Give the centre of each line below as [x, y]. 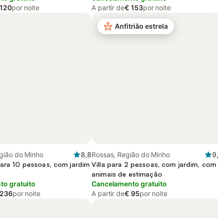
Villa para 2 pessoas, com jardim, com [154, 164]
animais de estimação [127, 174]
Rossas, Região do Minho [131, 154]
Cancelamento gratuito [129, 184]
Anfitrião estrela [141, 26]
